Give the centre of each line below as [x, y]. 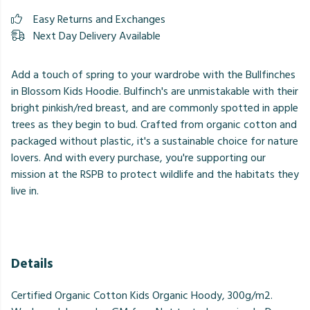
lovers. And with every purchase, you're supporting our [138, 158]
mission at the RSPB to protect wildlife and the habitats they [155, 174]
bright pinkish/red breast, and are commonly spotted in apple [155, 108]
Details [32, 264]
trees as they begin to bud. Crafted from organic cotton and [154, 125]
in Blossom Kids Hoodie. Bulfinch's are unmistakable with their [155, 91]
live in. [25, 191]
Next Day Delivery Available [97, 36]
